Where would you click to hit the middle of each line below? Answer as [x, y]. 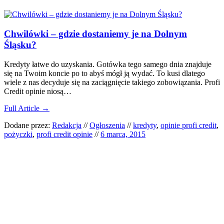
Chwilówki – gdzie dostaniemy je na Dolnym [95, 34]
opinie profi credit [188, 125]
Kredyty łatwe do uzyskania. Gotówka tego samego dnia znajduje [108, 64]
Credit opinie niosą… [38, 91]
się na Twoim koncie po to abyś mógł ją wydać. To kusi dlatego [104, 73]
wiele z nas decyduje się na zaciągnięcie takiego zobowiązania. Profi [112, 82]
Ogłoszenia [107, 125]
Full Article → [27, 108]
